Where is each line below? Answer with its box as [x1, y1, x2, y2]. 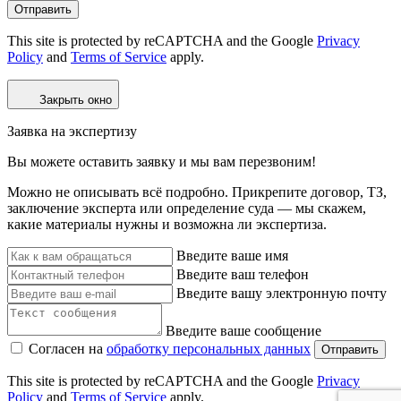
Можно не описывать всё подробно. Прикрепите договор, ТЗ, [7, 183, 387, 200]
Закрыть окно [39, 92, 112, 107]
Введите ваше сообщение [166, 322, 321, 338]
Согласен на [29, 340, 107, 356]
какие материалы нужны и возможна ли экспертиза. [7, 216, 327, 232]
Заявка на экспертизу [7, 123, 137, 139]
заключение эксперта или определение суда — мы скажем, [7, 200, 366, 216]
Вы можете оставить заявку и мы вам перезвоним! [7, 153, 316, 169]
